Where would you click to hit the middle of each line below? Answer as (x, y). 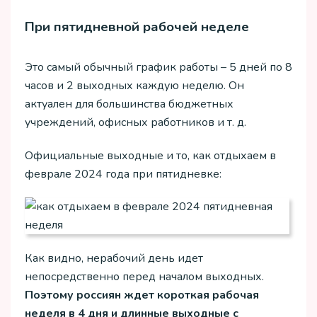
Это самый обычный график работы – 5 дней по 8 (158, 67)
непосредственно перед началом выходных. (144, 277)
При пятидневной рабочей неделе (137, 27)
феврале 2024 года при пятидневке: (123, 174)
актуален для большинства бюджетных (129, 104)
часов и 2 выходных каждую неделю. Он (134, 85)
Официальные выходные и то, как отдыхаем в (150, 155)
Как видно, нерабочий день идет (114, 259)
